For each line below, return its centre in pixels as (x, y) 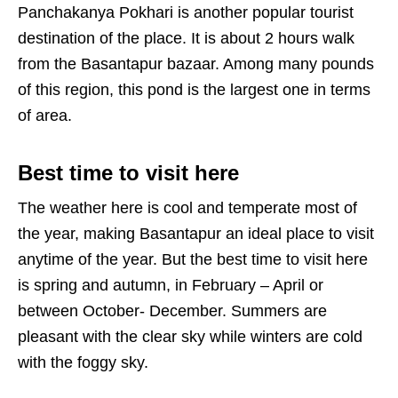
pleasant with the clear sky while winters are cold (190, 336)
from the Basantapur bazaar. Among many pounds (196, 64)
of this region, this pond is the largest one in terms (194, 89)
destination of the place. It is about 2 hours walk (186, 38)
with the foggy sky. (83, 362)
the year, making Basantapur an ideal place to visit (196, 233)
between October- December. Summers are (172, 310)
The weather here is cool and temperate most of (187, 207)
